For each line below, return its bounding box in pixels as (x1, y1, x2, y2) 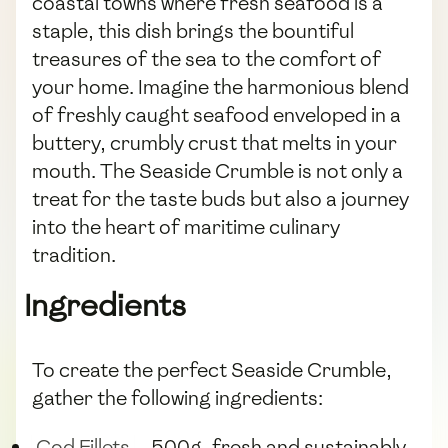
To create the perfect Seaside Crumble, (32, 357, 392, 384)
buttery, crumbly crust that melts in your (32, 130, 397, 157)
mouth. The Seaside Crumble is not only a (32, 158, 403, 185)
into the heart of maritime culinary (32, 214, 340, 241)
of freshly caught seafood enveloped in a (32, 102, 401, 129)
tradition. (32, 242, 116, 269)
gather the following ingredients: (32, 385, 323, 412)
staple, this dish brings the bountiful (32, 18, 354, 45)
